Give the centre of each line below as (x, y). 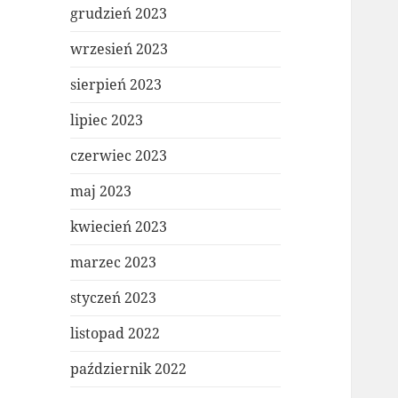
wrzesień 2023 (119, 49)
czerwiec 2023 (119, 156)
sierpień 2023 (116, 85)
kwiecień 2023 (119, 227)
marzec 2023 (114, 263)
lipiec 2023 (107, 120)
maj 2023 (101, 191)
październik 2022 (129, 369)
